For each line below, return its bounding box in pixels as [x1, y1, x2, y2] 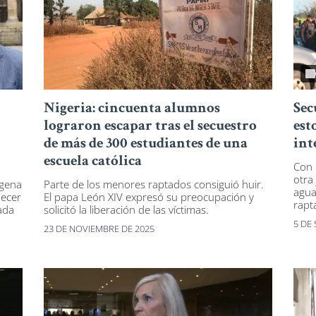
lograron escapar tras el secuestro [44, 119, 257, 135]
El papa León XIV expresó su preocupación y [44, 190, 255, 205]
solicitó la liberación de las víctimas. [44, 202, 209, 217]
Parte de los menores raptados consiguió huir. [44, 177, 265, 192]
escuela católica [44, 154, 142, 170]
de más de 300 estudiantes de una [44, 137, 248, 152]
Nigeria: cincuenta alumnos [44, 102, 221, 117]
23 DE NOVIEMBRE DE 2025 [44, 222, 155, 236]
